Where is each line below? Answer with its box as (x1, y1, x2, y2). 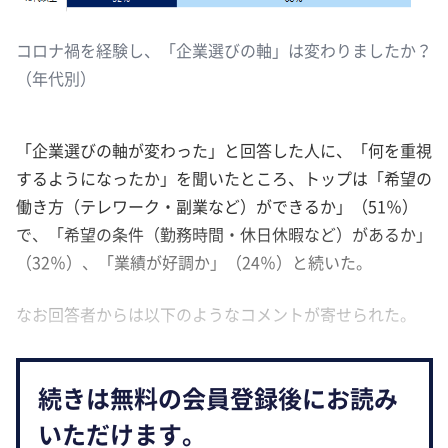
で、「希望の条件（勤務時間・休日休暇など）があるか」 (16, 222, 432, 247)
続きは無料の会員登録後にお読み (38, 380, 398, 417)
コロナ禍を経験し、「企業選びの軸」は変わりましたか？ (16, 38, 432, 63)
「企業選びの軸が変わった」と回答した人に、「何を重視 (16, 138, 432, 163)
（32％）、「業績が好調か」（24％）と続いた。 (16, 250, 372, 275)
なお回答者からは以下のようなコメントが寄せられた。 (16, 302, 416, 327)
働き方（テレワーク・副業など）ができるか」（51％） (16, 194, 418, 219)
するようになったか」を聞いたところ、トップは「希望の (16, 166, 432, 191)
